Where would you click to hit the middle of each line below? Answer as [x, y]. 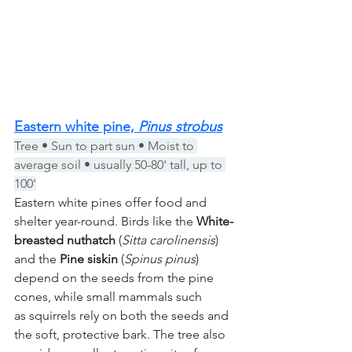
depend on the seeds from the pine [115, 277]
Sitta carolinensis [169, 240]
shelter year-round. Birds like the [105, 221]
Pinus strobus [180, 126]
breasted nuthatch [65, 240]
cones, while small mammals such [110, 296]
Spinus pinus [160, 258]
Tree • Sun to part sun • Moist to [106, 145]
